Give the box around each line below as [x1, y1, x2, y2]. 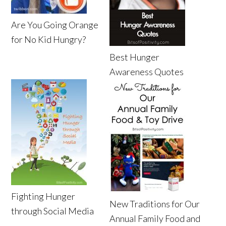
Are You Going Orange [11, 19, 99, 30]
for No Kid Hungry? [11, 33, 86, 45]
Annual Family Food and [109, 212, 201, 224]
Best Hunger [109, 51, 160, 63]
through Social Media [11, 205, 94, 216]
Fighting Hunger [11, 190, 76, 202]
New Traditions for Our [109, 198, 200, 209]
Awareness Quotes [109, 66, 184, 77]
